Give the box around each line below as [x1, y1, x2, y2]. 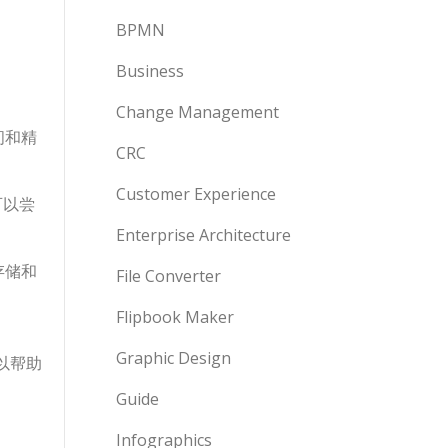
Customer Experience [116, 183, 276, 205]
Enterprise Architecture [116, 224, 291, 246]
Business [116, 60, 184, 82]
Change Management [116, 101, 279, 123]
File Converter [116, 265, 221, 287]
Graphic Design [116, 347, 231, 369]
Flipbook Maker [116, 306, 234, 328]
